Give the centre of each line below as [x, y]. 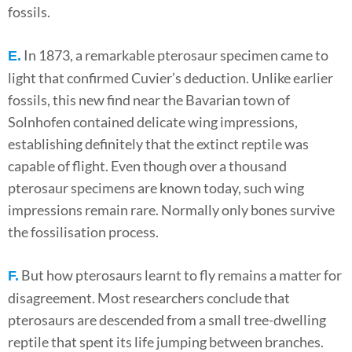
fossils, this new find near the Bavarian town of [149, 100]
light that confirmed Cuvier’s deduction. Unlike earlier [170, 78]
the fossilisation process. [83, 232]
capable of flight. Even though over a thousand [147, 166]
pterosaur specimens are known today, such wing [156, 188]
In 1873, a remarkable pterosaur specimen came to [175, 55]
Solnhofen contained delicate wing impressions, [153, 122]
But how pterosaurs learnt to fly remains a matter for [180, 275]
